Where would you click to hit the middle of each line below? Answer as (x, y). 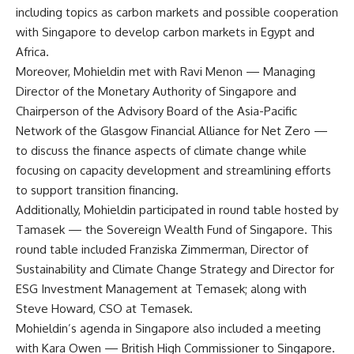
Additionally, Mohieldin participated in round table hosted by (177, 209)
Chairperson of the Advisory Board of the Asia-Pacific (156, 111)
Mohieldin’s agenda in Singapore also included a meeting (168, 328)
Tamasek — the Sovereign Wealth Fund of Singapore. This (174, 229)
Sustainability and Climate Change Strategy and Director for (175, 269)
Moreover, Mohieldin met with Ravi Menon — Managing (166, 71)
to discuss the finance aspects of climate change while (161, 150)
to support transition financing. (97, 190)
